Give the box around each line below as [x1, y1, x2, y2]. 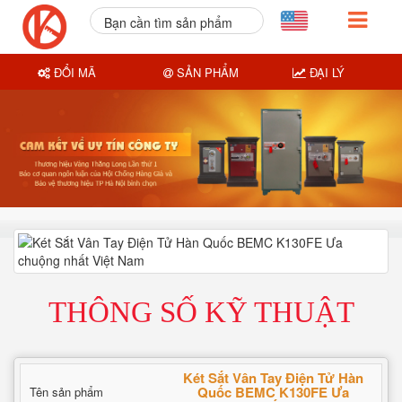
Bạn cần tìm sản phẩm [103, 13, 232, 31]
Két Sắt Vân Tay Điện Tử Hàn [182, 368, 363, 388]
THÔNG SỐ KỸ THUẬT [48, 296, 354, 328]
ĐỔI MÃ [50, 63, 97, 81]
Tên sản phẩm [30, 383, 103, 400]
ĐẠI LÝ [305, 63, 345, 81]
